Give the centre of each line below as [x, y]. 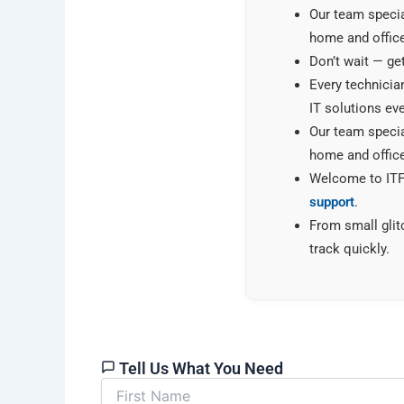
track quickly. [349, 249]
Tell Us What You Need [201, 368]
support [332, 202]
